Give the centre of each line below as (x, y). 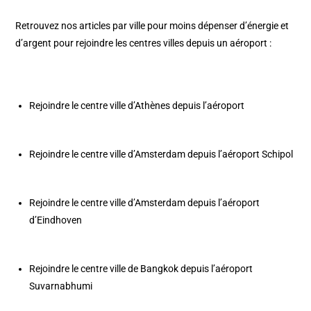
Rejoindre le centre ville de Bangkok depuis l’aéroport (141, 269)
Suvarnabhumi (61, 286)
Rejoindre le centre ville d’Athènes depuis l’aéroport (137, 106)
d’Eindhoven (56, 220)
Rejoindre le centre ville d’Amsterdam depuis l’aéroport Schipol (161, 154)
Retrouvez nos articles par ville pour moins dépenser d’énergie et (152, 26)
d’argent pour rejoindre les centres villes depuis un (123, 43)
